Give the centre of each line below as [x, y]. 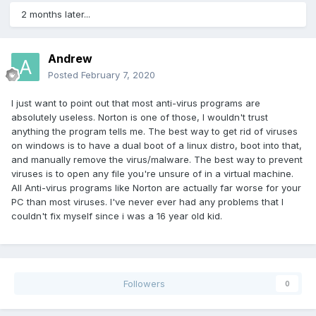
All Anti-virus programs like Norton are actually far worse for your [156, 188]
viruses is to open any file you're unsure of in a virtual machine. [152, 174]
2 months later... [56, 14]
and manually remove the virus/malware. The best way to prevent [157, 160]
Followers [144, 284]
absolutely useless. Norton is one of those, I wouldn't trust [140, 117]
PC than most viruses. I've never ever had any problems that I [147, 202]
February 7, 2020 [118, 75]
